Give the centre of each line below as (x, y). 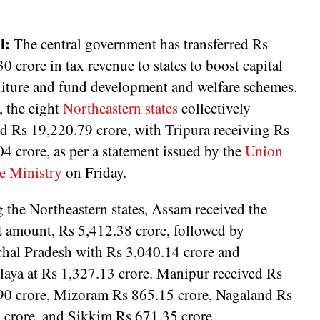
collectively (214, 107)
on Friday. (99, 172)
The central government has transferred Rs (139, 43)
